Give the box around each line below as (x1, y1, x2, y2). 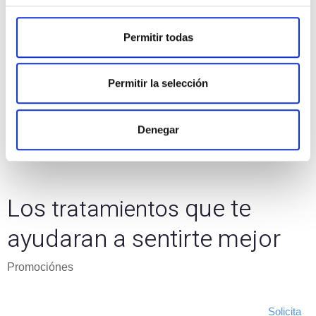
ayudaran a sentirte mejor (7, 221, 281, 257)
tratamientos (51, 193, 179, 226)
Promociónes (7, 261, 73, 273)
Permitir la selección (108, 77, 208, 90)
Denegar (137, 123, 179, 135)
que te (179, 191, 251, 226)
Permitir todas (123, 30, 193, 43)
